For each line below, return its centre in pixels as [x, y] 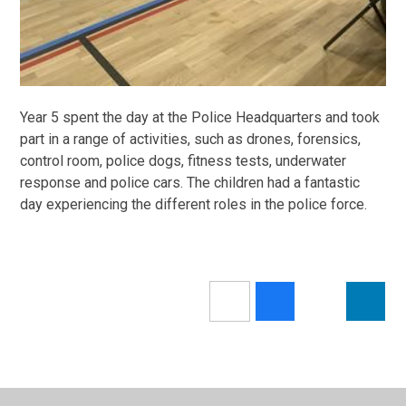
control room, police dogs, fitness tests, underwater [184, 161]
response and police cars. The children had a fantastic [190, 183]
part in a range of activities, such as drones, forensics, [191, 140]
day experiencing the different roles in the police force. [196, 205]
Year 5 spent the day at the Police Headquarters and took [200, 118]
